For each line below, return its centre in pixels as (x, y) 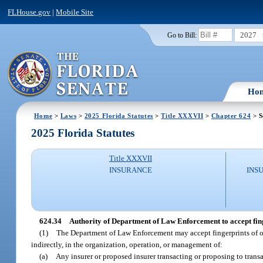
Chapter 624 (231, 115)
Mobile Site (75, 12)
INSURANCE (130, 170)
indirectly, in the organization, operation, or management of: (127, 244)
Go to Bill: (182, 35)
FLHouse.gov (29, 12)
